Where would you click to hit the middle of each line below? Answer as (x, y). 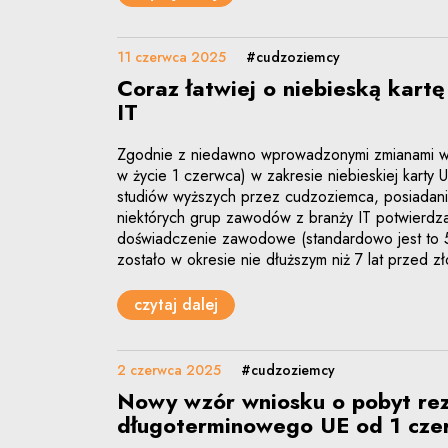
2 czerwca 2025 (169, 370)
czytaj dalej (176, 305)
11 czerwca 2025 (171, 56)
